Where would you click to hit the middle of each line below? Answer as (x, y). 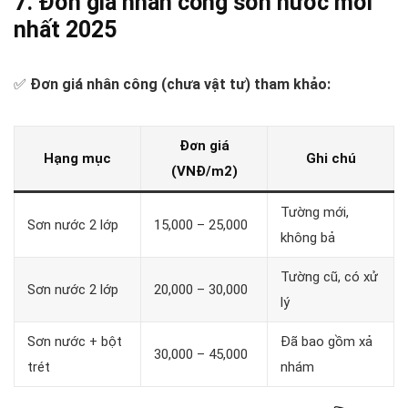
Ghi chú (331, 158)
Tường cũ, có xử (329, 276)
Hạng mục (77, 158)
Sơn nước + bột (75, 341)
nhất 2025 (65, 29)
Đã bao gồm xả (326, 341)
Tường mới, (315, 212)
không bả (308, 237)
